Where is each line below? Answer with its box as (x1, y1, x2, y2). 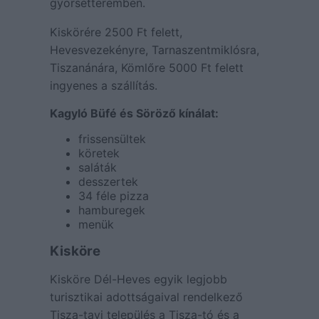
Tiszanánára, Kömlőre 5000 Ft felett (49, 61, 244, 75)
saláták (78, 160, 117, 174)
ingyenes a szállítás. (49, 78, 157, 93)
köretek (78, 146, 120, 160)
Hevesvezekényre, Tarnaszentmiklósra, (49, 43, 259, 57)
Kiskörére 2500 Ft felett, (49, 25, 182, 39)
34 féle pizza (78, 189, 149, 203)
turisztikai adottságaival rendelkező (49, 290, 243, 304)
